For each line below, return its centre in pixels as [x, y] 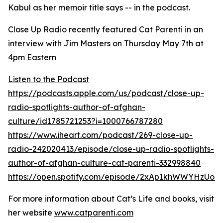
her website [31, 213]
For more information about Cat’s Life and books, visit [111, 199]
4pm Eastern [32, 57]
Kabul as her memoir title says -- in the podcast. [99, 7]
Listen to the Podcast [49, 79]
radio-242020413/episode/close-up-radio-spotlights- [111, 149]
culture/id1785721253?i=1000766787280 [85, 121]
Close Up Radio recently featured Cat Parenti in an [106, 29]
